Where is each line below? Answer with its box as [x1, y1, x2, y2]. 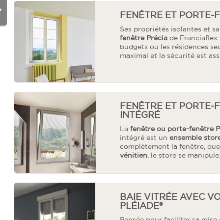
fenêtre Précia [120, 33, 169, 42]
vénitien [120, 151, 147, 160]
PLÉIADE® [120, 200, 163, 211]
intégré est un [120, 133, 169, 142]
